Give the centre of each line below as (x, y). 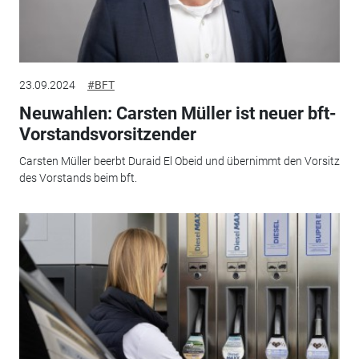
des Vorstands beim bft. (78, 178)
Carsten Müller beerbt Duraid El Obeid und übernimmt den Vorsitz (179, 161)
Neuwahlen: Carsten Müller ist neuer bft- (177, 113)
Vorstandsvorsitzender (107, 134)
